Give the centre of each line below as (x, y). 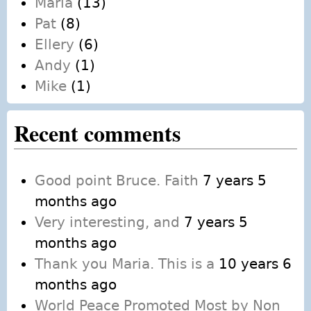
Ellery (54, 45)
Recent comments (97, 133)
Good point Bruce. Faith (117, 181)
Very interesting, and (107, 222)
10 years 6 (255, 264)
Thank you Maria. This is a (125, 264)
